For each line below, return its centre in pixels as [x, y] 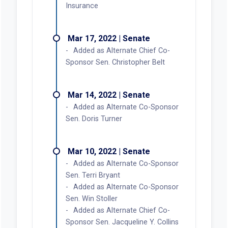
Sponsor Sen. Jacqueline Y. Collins [122, 222]
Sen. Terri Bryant [93, 175]
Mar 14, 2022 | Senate [109, 95]
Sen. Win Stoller [91, 198]
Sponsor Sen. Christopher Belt [115, 62]
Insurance [82, 6]
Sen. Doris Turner [94, 119]
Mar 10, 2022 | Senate [109, 151]
